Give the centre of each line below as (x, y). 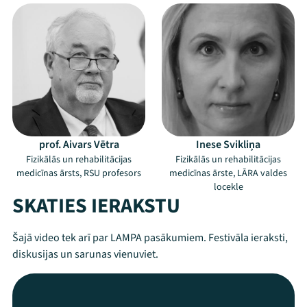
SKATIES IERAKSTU (96, 206)
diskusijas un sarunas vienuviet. (85, 254)
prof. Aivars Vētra (79, 145)
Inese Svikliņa (228, 145)
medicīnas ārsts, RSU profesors (79, 173)
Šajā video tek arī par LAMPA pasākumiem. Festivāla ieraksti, (150, 238)
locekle (228, 187)
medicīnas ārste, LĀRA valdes (228, 173)
